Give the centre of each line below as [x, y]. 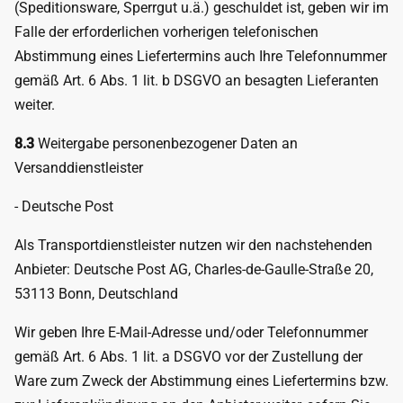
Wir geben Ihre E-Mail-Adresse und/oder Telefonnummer [191, 332]
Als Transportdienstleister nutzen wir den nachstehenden [193, 245]
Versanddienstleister [79, 168]
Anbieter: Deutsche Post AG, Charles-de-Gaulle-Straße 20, [194, 269]
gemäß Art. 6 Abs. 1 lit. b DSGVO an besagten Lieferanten [197, 81]
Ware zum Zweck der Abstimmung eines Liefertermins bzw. [201, 381]
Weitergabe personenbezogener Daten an [166, 143]
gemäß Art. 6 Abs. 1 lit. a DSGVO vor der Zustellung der [188, 357]
